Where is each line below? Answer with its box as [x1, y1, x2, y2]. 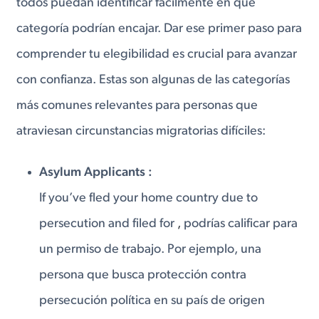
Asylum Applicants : [39, 165, 153, 179]
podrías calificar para [184, 216, 298, 231]
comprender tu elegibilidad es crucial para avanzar [16, 48, 298, 62]
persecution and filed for [39, 216, 178, 231]
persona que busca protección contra [39, 268, 247, 282]
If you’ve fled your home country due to [39, 191, 258, 205]
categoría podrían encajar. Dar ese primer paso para [16, 22, 303, 36]
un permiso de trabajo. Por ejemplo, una [39, 242, 262, 256]
